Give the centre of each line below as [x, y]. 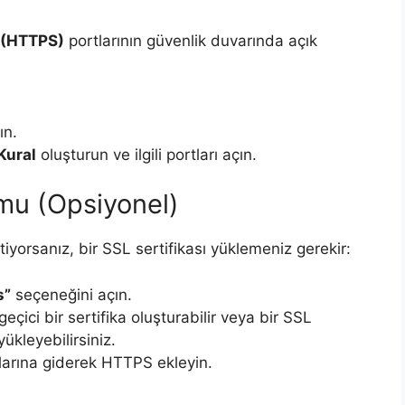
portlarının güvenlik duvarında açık [191, 41]
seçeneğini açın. [71, 294]
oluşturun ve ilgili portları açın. [146, 154]
